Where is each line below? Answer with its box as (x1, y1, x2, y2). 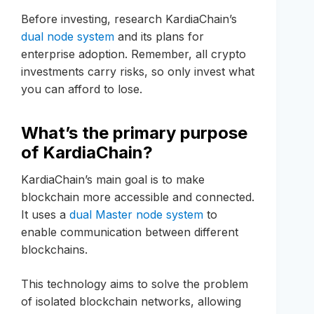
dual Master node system (69, 207, 203, 222)
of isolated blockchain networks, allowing (21, 294, 241, 309)
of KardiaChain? (21, 142, 153, 163)
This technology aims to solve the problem (21, 277, 248, 292)
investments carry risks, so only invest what (21, 64, 254, 79)
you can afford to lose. (21, 82, 142, 97)
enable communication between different (21, 225, 238, 240)
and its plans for (114, 29, 204, 44)
